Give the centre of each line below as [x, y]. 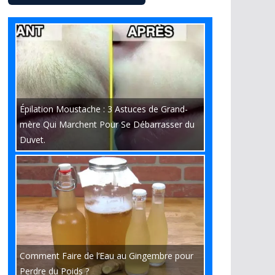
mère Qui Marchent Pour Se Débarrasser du [107, 124]
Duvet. [33, 140]
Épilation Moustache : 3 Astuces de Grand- [104, 109]
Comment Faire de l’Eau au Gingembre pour [107, 256]
